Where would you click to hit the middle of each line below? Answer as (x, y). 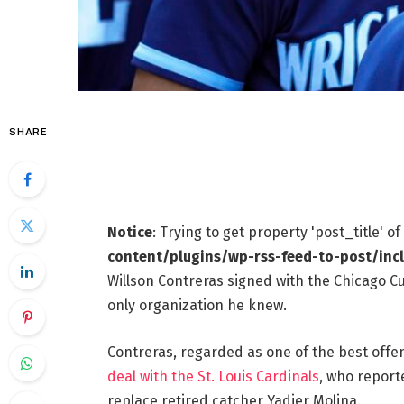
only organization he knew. (197, 306)
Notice (129, 233)
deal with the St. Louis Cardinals (213, 376)
